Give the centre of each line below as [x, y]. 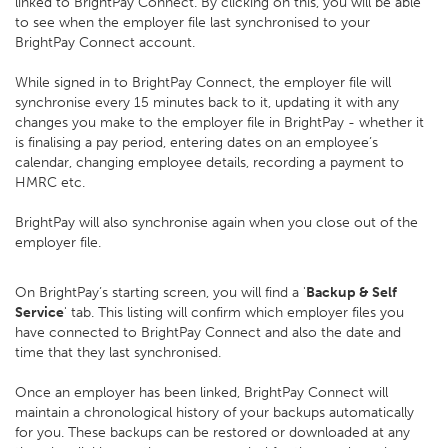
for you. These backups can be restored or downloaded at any [212, 432]
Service [39, 312]
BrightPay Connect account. [107, 42]
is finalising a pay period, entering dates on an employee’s [196, 142]
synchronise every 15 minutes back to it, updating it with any [207, 102]
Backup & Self [351, 292]
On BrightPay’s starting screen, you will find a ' [160, 292]
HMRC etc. [50, 182]
